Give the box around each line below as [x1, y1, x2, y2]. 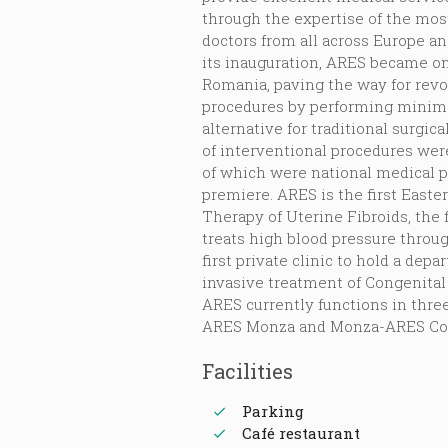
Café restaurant [241, 423, 360, 444]
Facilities [201, 357, 293, 384]
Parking [241, 401, 304, 422]
